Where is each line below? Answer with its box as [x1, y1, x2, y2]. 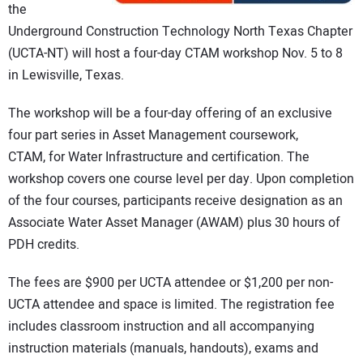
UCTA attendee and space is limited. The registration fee [8, 294, 335, 314]
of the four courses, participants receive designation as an [8, 191, 343, 211]
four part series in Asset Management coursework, [8, 126, 298, 146]
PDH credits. [8, 235, 79, 255]
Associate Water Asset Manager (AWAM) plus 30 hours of [8, 213, 340, 233]
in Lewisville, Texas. [8, 66, 124, 86]
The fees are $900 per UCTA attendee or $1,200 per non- [8, 272, 333, 293]
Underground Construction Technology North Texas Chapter [8, 22, 352, 42]
